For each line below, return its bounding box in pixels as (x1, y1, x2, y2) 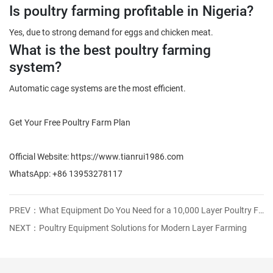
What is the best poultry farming (9, 39, 211, 58)
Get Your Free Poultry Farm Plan (9, 116, 130, 128)
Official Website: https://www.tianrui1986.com (9, 150, 183, 162)
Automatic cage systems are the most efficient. (9, 82, 186, 94)
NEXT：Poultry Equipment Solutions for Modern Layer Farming (9, 221, 247, 233)
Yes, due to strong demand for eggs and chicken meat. (9, 26, 213, 38)
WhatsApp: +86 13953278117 (9, 167, 122, 179)
